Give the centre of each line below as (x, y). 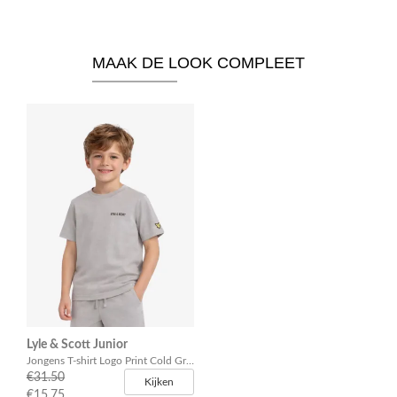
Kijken (159, 382)
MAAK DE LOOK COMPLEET (198, 63)
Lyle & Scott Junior (77, 345)
